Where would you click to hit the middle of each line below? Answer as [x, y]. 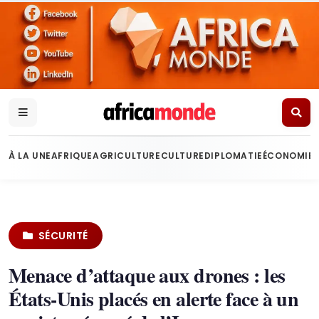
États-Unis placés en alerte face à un [154, 299]
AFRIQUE [72, 156]
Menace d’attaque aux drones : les [147, 275]
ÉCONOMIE [288, 156]
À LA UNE [30, 156]
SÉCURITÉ [63, 236]
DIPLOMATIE [233, 156]
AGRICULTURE [127, 156]
